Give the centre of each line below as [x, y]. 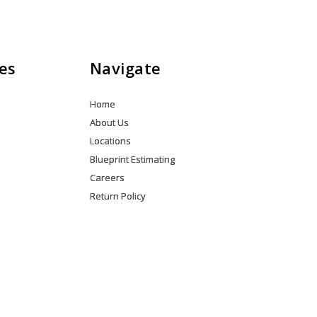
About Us [109, 122]
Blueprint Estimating [132, 159]
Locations [110, 141]
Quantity [143, 23]
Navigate [125, 68]
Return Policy [117, 196]
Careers [107, 178]
